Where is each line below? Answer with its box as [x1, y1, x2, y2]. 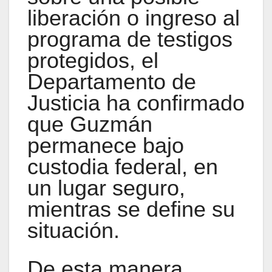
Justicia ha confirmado [27, 90, 245, 115]
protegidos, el [27, 47, 158, 73]
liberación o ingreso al [27, 5, 240, 30]
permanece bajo [27, 132, 184, 158]
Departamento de [27, 69, 196, 94]
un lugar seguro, [27, 175, 185, 200]
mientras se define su [27, 196, 235, 222]
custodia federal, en [27, 154, 218, 179]
